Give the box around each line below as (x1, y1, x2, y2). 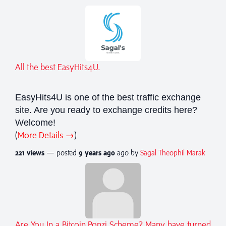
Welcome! (15, 117, 55, 128)
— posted (44, 148, 79, 157)
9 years (79, 148, 101, 157)
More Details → (18, 130, 74, 140)
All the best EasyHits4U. (15, 62, 100, 72)
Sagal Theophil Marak (140, 148, 205, 157)
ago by (117, 148, 140, 157)
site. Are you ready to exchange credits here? (15, 104, 197, 115)
